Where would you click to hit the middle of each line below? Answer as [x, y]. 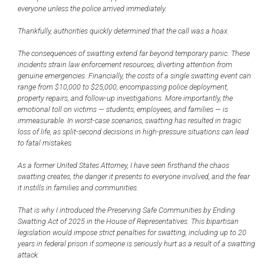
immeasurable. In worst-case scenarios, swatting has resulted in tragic [129, 121]
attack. [29, 255]
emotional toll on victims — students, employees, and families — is [123, 109]
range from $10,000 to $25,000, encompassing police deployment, [123, 87]
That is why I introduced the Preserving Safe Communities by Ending [126, 210]
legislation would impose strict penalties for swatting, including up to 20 [132, 232]
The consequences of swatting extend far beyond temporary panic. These [134, 53]
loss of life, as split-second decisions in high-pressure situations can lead [133, 132]
